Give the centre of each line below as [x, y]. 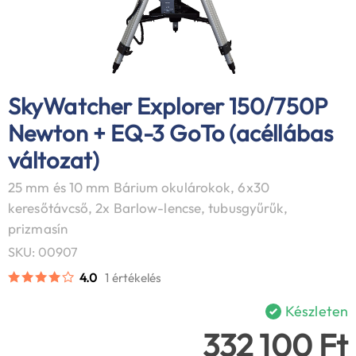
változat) [54, 159]
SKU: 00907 [43, 252]
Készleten [317, 311]
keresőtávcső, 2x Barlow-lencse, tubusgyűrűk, [148, 207]
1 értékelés [133, 277]
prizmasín [38, 228]
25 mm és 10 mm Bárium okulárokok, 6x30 [139, 187]
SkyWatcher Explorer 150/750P [167, 105]
